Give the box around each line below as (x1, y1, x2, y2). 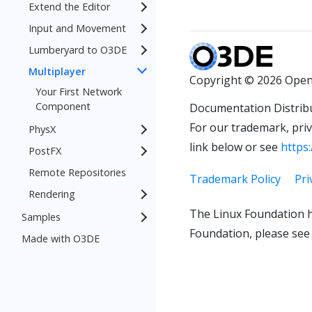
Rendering (29, 187, 75, 201)
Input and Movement (29, 22, 126, 35)
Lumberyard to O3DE (29, 43, 127, 56)
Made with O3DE (22, 232, 100, 245)
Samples (22, 210, 61, 224)
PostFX (29, 144, 61, 157)
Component (36, 100, 91, 113)
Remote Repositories (29, 166, 126, 179)
